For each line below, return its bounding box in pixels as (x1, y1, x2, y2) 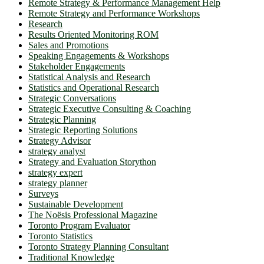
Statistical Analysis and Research (28, 71, 150, 82)
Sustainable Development (28, 199, 123, 209)
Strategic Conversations (28, 93, 116, 103)
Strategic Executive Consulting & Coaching (28, 103, 191, 114)
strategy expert (28, 167, 82, 177)
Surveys (28, 188, 58, 199)
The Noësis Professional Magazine (28, 209, 157, 220)
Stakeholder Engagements (28, 61, 125, 71)
